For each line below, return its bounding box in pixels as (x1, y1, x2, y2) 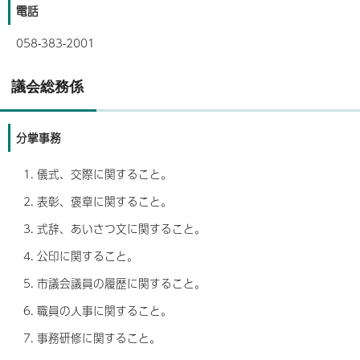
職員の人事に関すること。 (37, 301, 172, 319)
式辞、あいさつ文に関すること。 (37, 219, 206, 237)
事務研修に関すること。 (37, 329, 161, 346)
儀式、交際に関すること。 (37, 165, 172, 182)
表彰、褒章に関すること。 (37, 192, 172, 210)
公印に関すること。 (37, 247, 138, 264)
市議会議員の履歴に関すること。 (37, 274, 206, 292)
